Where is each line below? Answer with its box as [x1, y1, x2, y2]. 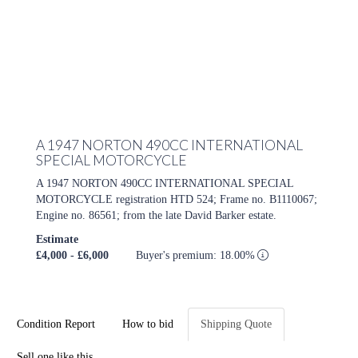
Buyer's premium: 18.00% [136, 249, 258, 262]
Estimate [36, 233, 78, 246]
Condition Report [17, 318, 95, 331]
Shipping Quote [201, 318, 272, 331]
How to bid [122, 318, 173, 331]
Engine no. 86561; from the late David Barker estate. [36, 209, 276, 222]
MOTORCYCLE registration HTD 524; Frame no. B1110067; [36, 193, 317, 206]
